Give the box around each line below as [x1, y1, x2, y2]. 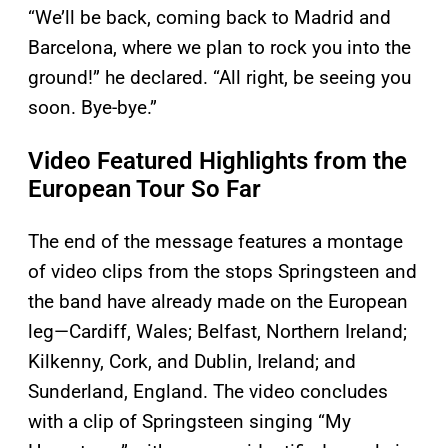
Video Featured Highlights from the [28, 147, 407, 176]
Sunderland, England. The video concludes [28, 380, 388, 404]
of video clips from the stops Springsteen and [28, 260, 417, 284]
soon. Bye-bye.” [28, 96, 157, 120]
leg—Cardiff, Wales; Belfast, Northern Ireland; [28, 320, 407, 344]
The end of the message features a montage [28, 230, 403, 254]
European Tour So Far [28, 175, 261, 204]
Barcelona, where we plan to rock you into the [28, 36, 411, 60]
